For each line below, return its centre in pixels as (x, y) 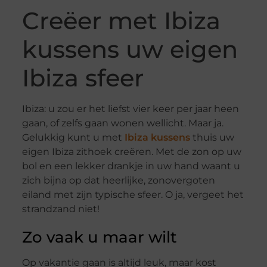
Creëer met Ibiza (121, 21)
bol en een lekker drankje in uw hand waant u (131, 166)
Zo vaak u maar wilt (99, 237)
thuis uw (212, 138)
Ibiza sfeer (83, 78)
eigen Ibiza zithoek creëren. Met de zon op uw (131, 152)
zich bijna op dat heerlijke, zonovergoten (118, 181)
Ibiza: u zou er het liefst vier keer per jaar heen (130, 109)
